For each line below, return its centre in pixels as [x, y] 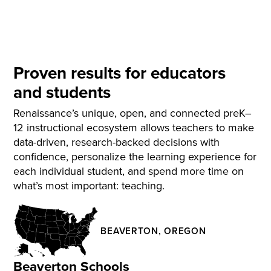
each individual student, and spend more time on [129, 171]
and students [62, 92]
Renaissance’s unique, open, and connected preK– [133, 113]
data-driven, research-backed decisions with [117, 142]
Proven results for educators [120, 72]
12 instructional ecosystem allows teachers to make [134, 127]
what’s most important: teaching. [89, 185]
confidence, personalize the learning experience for [135, 156]
